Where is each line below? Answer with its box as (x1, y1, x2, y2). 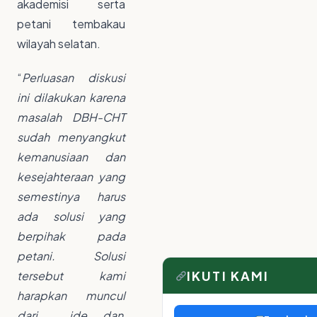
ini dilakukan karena (17, 90, 125, 105)
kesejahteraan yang (17, 169, 125, 185)
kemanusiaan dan (17, 149, 125, 165)
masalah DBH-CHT (17, 110, 125, 125)
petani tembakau (17, 16, 125, 32)
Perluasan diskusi (22, 70, 125, 86)
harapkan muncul (17, 288, 125, 304)
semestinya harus (17, 189, 125, 204)
